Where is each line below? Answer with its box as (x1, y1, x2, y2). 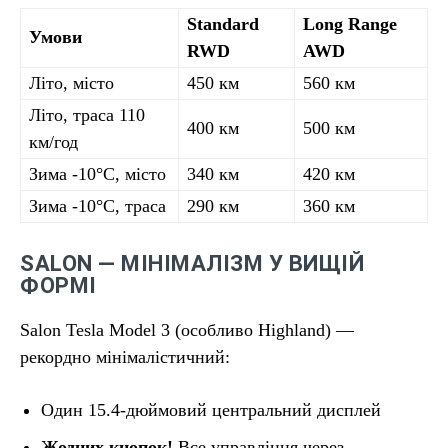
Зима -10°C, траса (29, 196, 166, 216)
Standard (187, 14, 259, 34)
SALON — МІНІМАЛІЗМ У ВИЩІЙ (20, 251, 364, 276)
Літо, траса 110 (29, 105, 145, 125)
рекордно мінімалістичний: (20, 347, 230, 367)
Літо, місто (29, 73, 114, 93)
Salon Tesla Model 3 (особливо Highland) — (20, 320, 354, 340)
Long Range (303, 14, 397, 34)
